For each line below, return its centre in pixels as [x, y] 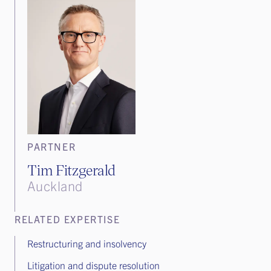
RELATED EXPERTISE [67, 219]
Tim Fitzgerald [71, 169]
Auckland [55, 185]
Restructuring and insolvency [87, 243]
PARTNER [52, 146]
